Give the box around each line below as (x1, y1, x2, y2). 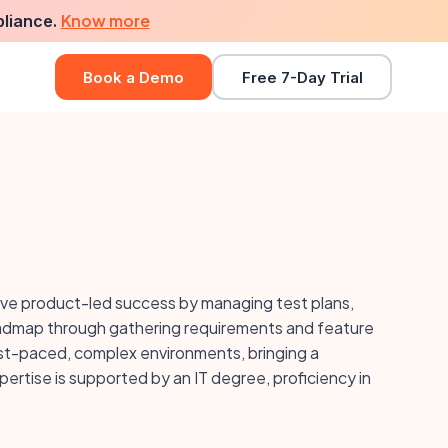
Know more (60, 10, 150, 31)
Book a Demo (83, 67, 184, 87)
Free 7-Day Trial (241, 67, 363, 87)
